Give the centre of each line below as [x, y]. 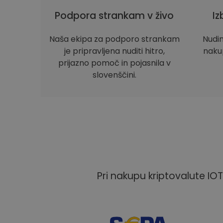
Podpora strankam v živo [114, 16]
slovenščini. [114, 75]
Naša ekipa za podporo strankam [114, 39]
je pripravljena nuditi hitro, [114, 51]
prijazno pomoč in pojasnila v [114, 63]
